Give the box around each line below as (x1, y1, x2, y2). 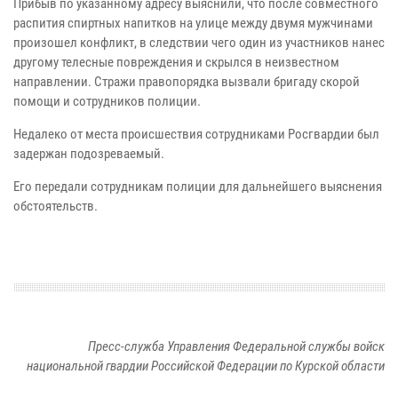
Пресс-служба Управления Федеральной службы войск (88, 338, 385, 355)
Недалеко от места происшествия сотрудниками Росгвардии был (13, 126, 379, 143)
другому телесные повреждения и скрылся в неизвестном (13, 54, 339, 71)
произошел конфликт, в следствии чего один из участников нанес (13, 35, 385, 52)
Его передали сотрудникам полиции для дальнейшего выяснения (13, 179, 382, 195)
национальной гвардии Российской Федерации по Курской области (27, 358, 385, 375)
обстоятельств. (13, 198, 98, 215)
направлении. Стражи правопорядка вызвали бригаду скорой (13, 74, 360, 91)
